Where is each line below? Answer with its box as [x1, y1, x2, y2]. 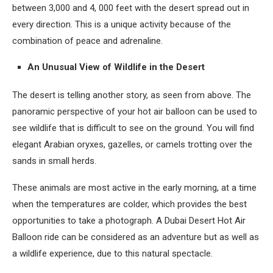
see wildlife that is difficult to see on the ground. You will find [12, 122, 254, 133]
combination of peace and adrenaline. [12, 35, 163, 46]
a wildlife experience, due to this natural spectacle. [12, 248, 213, 259]
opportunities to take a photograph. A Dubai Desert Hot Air [12, 215, 246, 226]
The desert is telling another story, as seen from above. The [12, 90, 251, 101]
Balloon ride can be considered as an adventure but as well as [12, 232, 259, 243]
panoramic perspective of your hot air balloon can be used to [12, 106, 257, 117]
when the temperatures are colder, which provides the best [12, 199, 247, 210]
